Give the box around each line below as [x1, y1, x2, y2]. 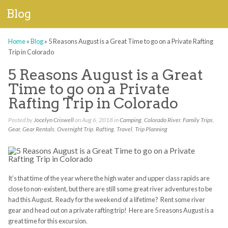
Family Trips [182, 116, 213, 124]
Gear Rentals [22, 125, 54, 133]
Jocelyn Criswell [33, 116, 74, 124]
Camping [119, 116, 141, 124]
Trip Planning [134, 125, 167, 133]
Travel [116, 125, 132, 133]
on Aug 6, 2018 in [73, 116, 120, 124]
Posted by [8, 116, 34, 124]
